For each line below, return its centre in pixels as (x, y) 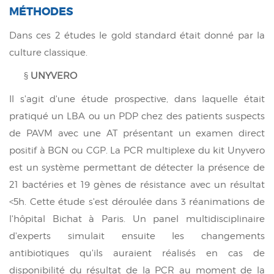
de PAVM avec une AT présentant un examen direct (137, 133)
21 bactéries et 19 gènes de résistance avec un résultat (137, 184)
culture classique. (48, 52)
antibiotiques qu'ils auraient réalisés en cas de (137, 253)
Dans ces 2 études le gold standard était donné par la (137, 35)
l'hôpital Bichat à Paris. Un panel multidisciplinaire (137, 219)
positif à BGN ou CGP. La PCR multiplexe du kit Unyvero (137, 150)
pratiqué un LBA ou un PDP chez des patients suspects (137, 116)
